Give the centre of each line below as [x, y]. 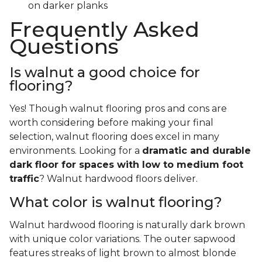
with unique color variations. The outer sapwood [123, 239]
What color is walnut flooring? [116, 202]
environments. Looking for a [76, 151]
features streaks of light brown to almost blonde [123, 253]
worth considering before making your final [111, 123]
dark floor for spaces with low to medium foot [126, 165]
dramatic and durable [196, 151]
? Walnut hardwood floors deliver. [118, 179]
